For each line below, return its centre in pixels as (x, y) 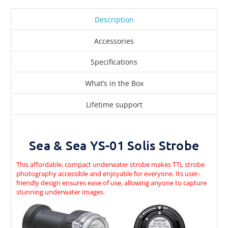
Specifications (114, 62)
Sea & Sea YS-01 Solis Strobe (114, 145)
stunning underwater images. (61, 192)
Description (114, 19)
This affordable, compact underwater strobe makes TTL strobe (110, 164)
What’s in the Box (114, 83)
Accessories (114, 41)
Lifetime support (114, 104)
